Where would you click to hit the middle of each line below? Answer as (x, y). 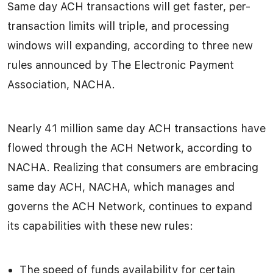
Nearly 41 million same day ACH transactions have (136, 128)
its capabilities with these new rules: (100, 225)
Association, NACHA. (61, 84)
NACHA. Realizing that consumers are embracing (133, 167)
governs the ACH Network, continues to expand (130, 206)
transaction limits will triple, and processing (118, 26)
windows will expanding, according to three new (130, 45)
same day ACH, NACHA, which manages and (121, 186)
